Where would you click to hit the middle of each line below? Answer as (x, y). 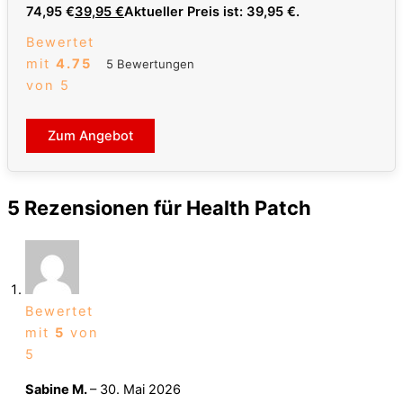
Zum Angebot (90, 136)
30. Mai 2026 (140, 390)
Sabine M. (58, 390)
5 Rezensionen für (97, 208)
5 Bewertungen (150, 63)
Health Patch (249, 208)
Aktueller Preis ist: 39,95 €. (212, 12)
